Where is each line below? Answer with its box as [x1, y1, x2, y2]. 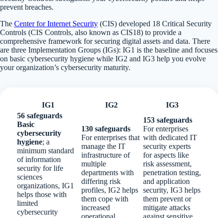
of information [17, 155, 61, 163]
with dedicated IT [143, 133, 197, 142]
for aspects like [143, 150, 189, 159]
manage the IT [81, 142, 126, 150]
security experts [143, 142, 191, 150]
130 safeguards [81, 124, 130, 133]
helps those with [17, 190, 67, 199]
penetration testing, [143, 168, 201, 177]
